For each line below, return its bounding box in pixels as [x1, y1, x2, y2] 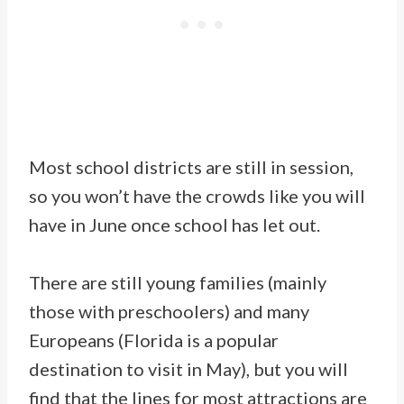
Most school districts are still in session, [29, 156, 353, 179]
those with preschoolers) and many [29, 300, 309, 323]
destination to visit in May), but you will [29, 358, 348, 381]
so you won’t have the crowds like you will [29, 185, 365, 207]
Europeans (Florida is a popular [29, 329, 279, 352]
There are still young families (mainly [29, 271, 326, 294]
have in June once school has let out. [29, 214, 320, 236]
